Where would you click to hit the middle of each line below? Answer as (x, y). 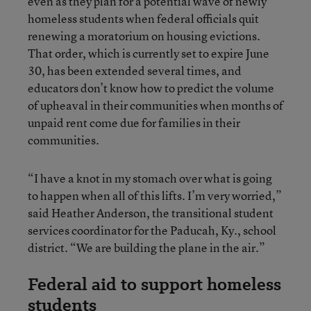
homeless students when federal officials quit (143, 18)
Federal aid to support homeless (154, 284)
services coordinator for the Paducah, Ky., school (152, 230)
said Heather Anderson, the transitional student (151, 212)
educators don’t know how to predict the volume (151, 87)
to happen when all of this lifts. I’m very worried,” (155, 195)
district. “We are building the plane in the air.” (146, 247)
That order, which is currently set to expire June (149, 53)
